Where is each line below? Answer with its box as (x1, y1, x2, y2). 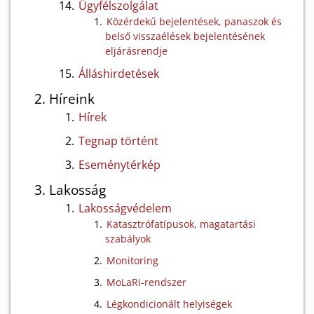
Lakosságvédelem (78, 200, 172, 216)
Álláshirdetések (78, 66, 159, 81)
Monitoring (107, 254, 158, 267)
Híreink (49, 89, 95, 108)
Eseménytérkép (78, 157, 161, 172)
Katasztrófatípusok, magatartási (107, 217, 256, 231)
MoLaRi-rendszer (107, 275, 186, 289)
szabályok (105, 232, 151, 245)
